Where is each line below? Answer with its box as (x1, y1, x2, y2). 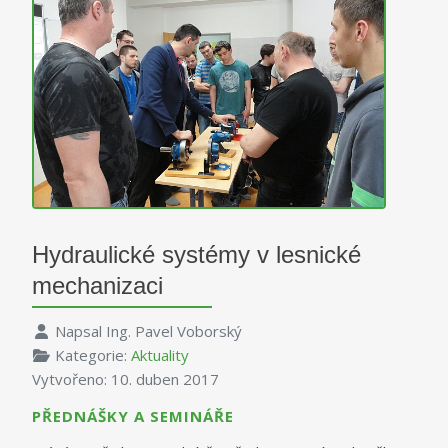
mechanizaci (32, 272, 163, 300)
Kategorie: (54, 345, 131, 366)
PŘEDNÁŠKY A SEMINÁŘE (32, 406, 234, 427)
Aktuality (130, 345, 189, 366)
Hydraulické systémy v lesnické (32, 241, 361, 269)
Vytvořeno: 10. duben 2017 (32, 369, 219, 390)
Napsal (54, 321, 106, 342)
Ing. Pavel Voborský (105, 321, 242, 342)
